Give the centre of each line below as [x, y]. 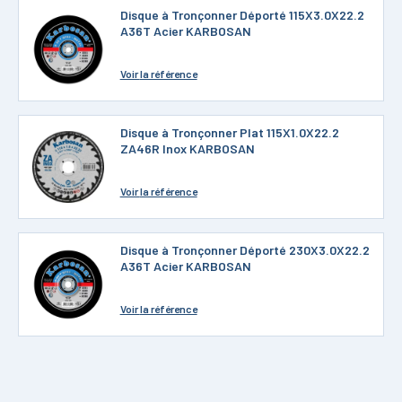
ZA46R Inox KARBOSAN [187, 149]
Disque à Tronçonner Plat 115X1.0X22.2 [229, 132]
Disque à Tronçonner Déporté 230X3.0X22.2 [245, 250]
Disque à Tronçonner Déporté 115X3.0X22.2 [242, 15]
